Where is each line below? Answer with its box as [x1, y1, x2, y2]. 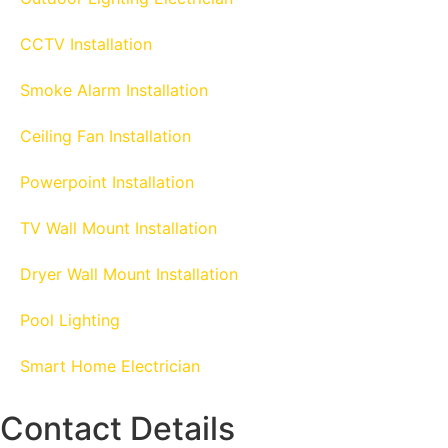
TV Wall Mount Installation [20, 218, 217, 239]
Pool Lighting [20, 310, 120, 331]
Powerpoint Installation [20, 172, 194, 193]
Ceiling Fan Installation [20, 126, 191, 147]
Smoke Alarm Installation [20, 80, 208, 101]
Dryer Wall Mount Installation [20, 264, 238, 285]
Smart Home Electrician [20, 356, 200, 377]
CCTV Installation [20, 34, 152, 55]
